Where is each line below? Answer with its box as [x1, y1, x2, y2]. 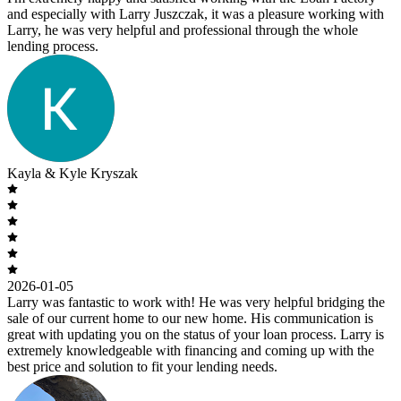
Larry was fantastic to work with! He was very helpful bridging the [7, 294, 385, 310]
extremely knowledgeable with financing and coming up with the [7, 342, 374, 358]
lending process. [7, 38, 98, 54]
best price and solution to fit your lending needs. [7, 358, 277, 374]
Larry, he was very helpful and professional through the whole [7, 21, 358, 38]
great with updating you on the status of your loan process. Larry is [7, 326, 384, 342]
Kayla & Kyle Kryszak [7, 165, 138, 181]
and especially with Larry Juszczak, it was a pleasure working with [7, 5, 384, 21]
